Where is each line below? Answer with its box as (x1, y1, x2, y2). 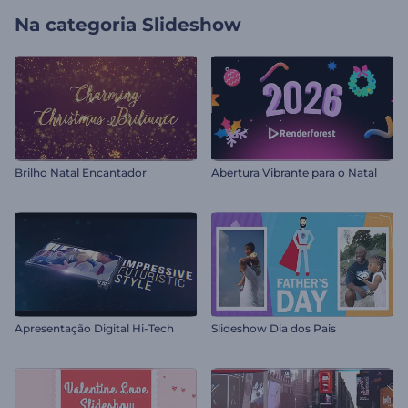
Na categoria (15, 14, 137, 36)
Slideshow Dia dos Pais (211, 321, 336, 336)
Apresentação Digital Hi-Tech (15, 321, 174, 336)
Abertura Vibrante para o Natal (211, 165, 377, 179)
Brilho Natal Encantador (15, 165, 147, 179)
